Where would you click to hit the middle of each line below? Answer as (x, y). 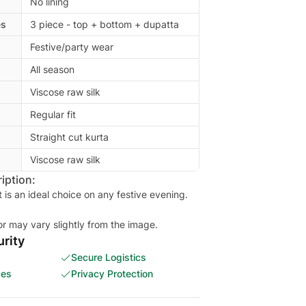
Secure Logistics (109, 257)
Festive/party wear (72, 47)
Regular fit (53, 114)
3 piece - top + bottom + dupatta (105, 24)
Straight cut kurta (69, 137)
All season (52, 69)
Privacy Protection (112, 274)
